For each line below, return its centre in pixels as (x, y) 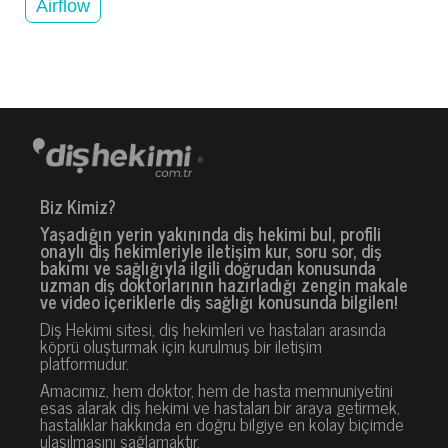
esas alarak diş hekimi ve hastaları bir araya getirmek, (220, 405)
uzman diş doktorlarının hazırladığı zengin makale (224, 283)
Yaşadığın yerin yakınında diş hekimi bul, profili (210, 232)
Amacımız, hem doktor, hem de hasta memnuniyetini (216, 388)
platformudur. (84, 361)
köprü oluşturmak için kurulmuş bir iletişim (181, 344)
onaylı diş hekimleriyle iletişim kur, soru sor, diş (211, 249)
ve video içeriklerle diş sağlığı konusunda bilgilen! (218, 300)
